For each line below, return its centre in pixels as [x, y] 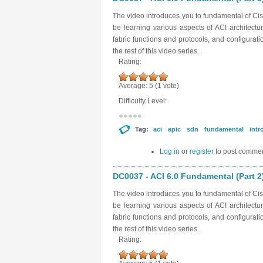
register [202, 151]
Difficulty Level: [144, 101]
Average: [134, 86]
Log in [170, 151]
